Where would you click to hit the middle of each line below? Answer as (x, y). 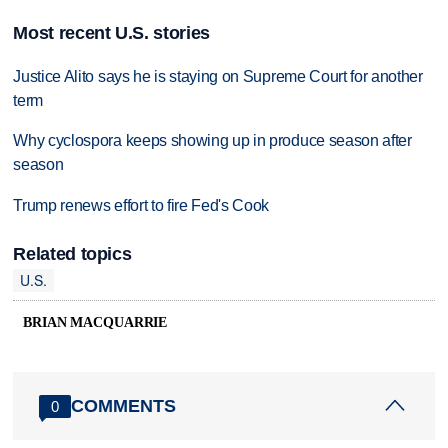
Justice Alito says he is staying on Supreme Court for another (218, 76)
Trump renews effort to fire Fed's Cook (141, 206)
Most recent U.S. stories (111, 32)
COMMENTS (124, 405)
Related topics (72, 253)
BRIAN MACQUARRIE (95, 323)
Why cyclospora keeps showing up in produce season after (212, 141)
